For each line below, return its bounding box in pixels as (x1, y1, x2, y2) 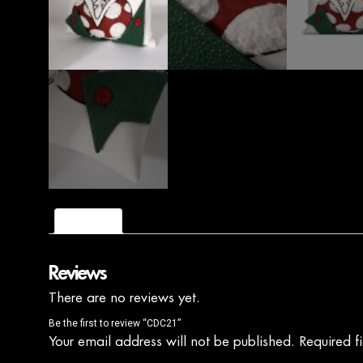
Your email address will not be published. (49, 331, 295, 350)
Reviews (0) (65, 215, 112, 228)
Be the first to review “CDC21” (49, 317, 181, 329)
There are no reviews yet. (49, 288, 200, 306)
